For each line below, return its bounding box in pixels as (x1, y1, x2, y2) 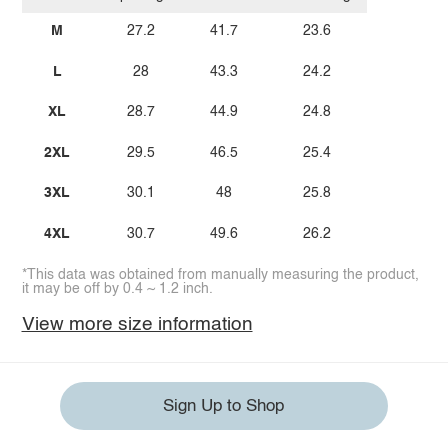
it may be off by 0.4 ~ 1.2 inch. (21, 281, 213, 296)
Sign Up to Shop (163, 397, 285, 415)
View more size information (21, 314, 253, 334)
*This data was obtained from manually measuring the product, (21, 267, 419, 282)
